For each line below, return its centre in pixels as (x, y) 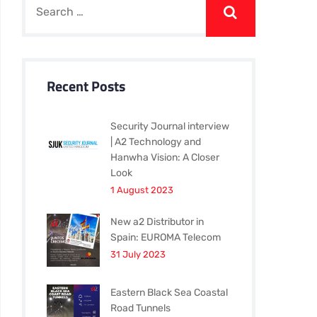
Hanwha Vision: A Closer (165, 157)
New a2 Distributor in (157, 222)
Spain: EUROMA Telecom (166, 237)
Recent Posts (86, 86)
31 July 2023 (138, 254)
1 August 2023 (142, 190)
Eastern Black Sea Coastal (169, 293)
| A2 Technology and (156, 142)
